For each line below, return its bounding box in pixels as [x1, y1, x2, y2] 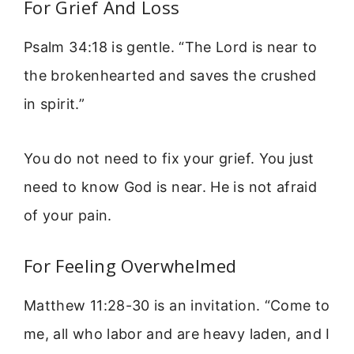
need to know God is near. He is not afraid [24, 178, 318, 195]
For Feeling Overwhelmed [24, 254, 237, 278]
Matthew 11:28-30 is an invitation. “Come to [24, 297, 330, 314]
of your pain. [24, 206, 112, 224]
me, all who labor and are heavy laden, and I [24, 326, 330, 343]
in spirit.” [24, 96, 85, 113]
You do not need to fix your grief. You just [24, 149, 314, 167]
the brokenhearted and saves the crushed [24, 67, 317, 85]
